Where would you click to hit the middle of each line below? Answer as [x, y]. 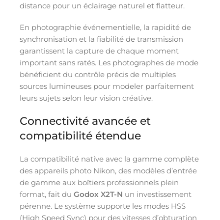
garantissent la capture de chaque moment [99, 51]
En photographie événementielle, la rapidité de [105, 27]
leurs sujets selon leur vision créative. [86, 98]
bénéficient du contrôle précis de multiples [98, 74]
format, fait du [47, 194]
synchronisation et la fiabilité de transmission [101, 39]
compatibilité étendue [80, 136]
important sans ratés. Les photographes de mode [109, 62]
